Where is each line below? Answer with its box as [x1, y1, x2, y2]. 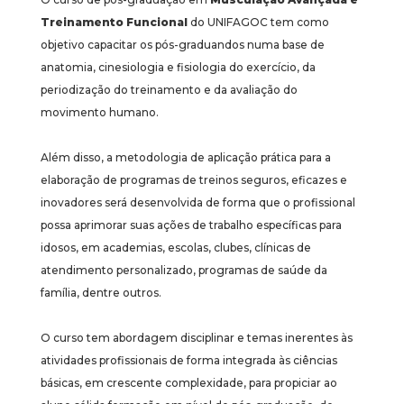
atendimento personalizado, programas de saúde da [41, 262, 327, 277]
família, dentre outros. [41, 285, 161, 299]
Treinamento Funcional [41, 14, 188, 29]
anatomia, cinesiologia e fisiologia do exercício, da [41, 60, 316, 74]
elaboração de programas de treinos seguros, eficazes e [41, 172, 347, 187]
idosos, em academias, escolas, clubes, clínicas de [41, 240, 311, 254]
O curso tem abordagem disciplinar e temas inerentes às [41, 330, 353, 344]
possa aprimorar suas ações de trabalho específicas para [41, 217, 342, 232]
